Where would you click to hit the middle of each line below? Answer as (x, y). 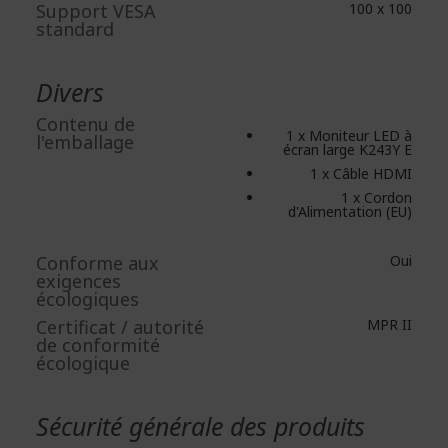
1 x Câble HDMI (361, 173)
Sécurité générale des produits (200, 426)
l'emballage (85, 142)
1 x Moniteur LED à (349, 135)
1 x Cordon (376, 197)
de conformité (98, 345)
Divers (70, 92)
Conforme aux (97, 263)
